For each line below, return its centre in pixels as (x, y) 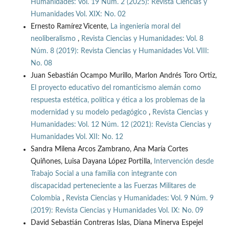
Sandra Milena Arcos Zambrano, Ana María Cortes (109, 150)
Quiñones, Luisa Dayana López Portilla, (92, 162)
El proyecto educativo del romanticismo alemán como (116, 88)
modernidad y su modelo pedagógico (89, 113)
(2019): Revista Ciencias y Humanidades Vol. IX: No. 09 (117, 211)
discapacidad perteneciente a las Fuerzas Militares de (113, 186)
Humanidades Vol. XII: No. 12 (77, 137)
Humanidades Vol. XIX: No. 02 (78, 15)
